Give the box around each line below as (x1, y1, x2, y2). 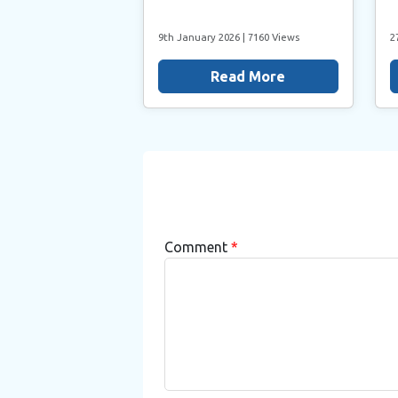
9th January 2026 (157, 30, 243, 43)
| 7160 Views (242, 30, 299, 43)
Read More (211, 68, 286, 84)
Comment (163, 238, 231, 255)
